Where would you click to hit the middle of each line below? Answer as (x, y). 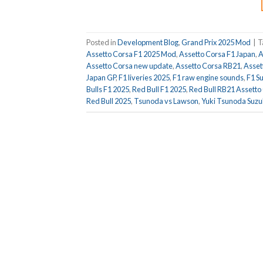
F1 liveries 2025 (144, 77)
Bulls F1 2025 (108, 89)
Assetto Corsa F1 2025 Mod (131, 54)
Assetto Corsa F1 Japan (217, 54)
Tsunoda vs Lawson (166, 101)
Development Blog (148, 42)
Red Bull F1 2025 (159, 89)
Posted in (102, 42)
